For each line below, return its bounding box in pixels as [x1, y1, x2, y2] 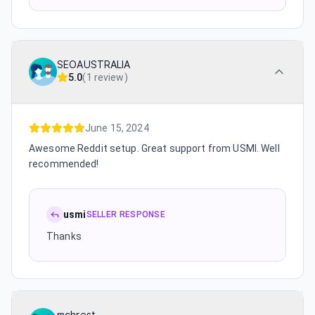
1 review [86, 72, 124, 83]
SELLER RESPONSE [86, 210, 166, 219]
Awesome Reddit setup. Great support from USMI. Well [29, 143, 280, 154]
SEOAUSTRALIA [57, 59, 131, 70]
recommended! [29, 158, 99, 169]
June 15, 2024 [85, 122, 149, 134]
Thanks [46, 231, 82, 242]
